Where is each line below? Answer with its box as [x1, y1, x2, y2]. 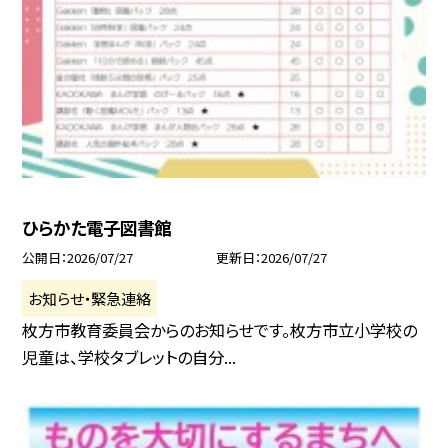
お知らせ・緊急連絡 [28, 286, 152, 309]
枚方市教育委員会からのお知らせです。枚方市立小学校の [22, 317, 418, 342]
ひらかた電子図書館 [22, 214, 172, 240]
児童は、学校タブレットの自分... [22, 344, 237, 369]
